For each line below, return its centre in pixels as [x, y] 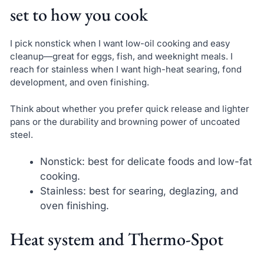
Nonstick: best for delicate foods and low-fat [146, 162]
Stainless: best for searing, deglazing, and [139, 191]
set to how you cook [79, 15]
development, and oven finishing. [79, 82]
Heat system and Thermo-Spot [116, 239]
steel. [21, 134]
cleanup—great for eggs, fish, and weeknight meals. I [121, 57]
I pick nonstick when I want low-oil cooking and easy [120, 44]
